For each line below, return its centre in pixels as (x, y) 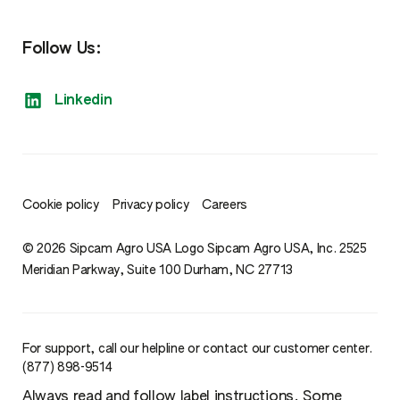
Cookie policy (61, 205)
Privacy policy (150, 205)
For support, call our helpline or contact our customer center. (198, 349)
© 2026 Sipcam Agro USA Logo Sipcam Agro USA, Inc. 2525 (195, 249)
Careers (225, 205)
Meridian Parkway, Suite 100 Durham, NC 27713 (158, 271)
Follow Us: (62, 49)
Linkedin (83, 101)
